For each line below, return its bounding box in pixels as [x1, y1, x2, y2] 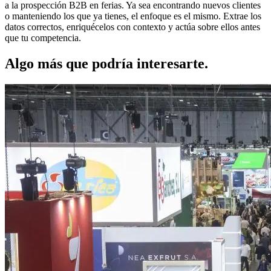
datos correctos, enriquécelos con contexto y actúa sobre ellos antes [5, 21, 260, 32]
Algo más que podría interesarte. [5, 55, 208, 71]
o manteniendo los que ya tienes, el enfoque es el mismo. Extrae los [5, 10, 261, 21]
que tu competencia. [5, 32, 81, 43]
